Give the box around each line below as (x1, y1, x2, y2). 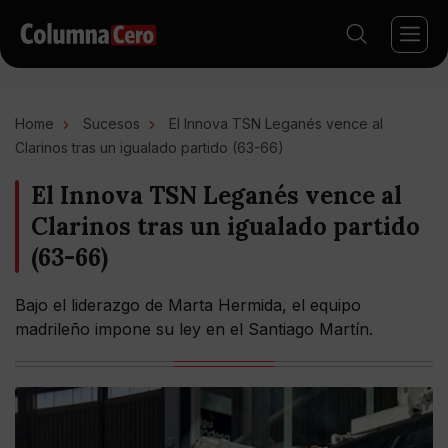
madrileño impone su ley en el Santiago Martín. (15, 319, 373, 339)
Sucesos (83, 115, 140, 132)
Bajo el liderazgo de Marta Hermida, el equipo (15, 295, 361, 315)
